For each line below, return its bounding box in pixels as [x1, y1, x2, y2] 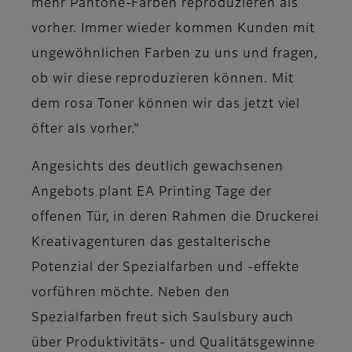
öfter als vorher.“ [31, 123, 141, 137]
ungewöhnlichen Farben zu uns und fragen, [31, 48, 319, 61]
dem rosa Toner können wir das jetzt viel [31, 98, 301, 112]
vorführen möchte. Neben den [31, 287, 230, 300]
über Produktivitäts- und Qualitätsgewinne [31, 337, 316, 350]
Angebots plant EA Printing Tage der [31, 186, 272, 200]
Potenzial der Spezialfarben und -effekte [31, 262, 300, 275]
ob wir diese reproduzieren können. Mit [31, 73, 294, 86]
